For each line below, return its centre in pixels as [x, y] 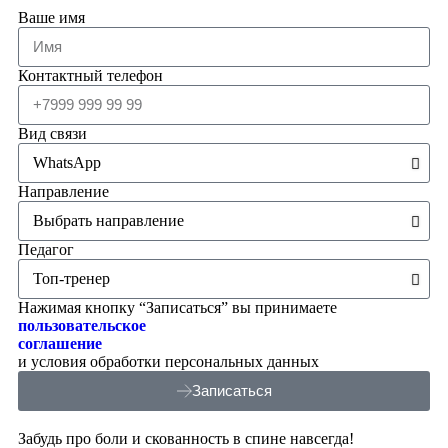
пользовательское [82, 325]
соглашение [60, 343]
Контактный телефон [90, 75]
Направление [63, 191]
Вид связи [52, 133]
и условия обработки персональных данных [168, 361]
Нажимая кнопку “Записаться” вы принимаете [177, 307]
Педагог [46, 249]
